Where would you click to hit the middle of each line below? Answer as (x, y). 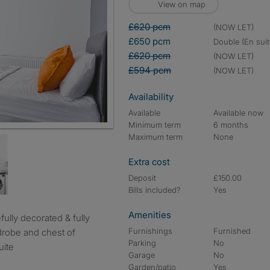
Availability (151, 97)
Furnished (232, 231)
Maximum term (155, 137)
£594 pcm (150, 70)
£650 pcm (149, 41)
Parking (142, 243)
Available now (239, 113)
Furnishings (150, 231)
